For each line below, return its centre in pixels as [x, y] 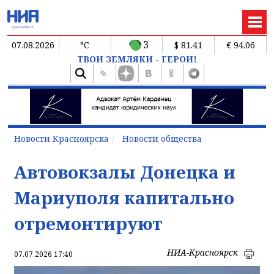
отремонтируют [88, 223]
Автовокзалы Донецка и [125, 172]
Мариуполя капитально [124, 197]
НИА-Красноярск [202, 252]
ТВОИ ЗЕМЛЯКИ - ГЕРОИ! [137, 59]
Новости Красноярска [61, 138]
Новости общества [162, 138]
